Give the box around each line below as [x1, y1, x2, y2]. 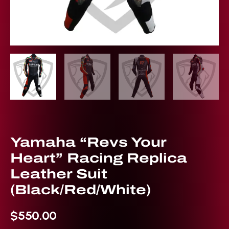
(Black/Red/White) [10, 182, 151, 197]
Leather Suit [10, 167, 107, 181]
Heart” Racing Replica [10, 151, 187, 165]
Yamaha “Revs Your [10, 135, 166, 149]
